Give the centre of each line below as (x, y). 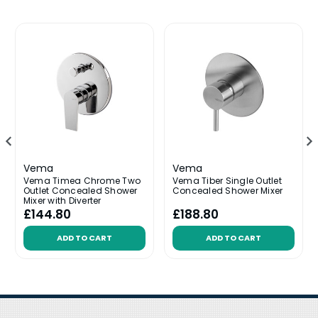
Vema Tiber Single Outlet (227, 180)
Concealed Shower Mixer (227, 190)
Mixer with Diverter (62, 200)
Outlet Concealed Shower (80, 190)
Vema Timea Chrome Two (82, 180)
